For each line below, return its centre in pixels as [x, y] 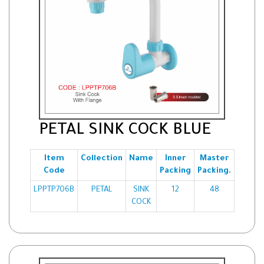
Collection [102, 159]
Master [214, 159]
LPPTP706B [54, 190]
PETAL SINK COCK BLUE [125, 132]
